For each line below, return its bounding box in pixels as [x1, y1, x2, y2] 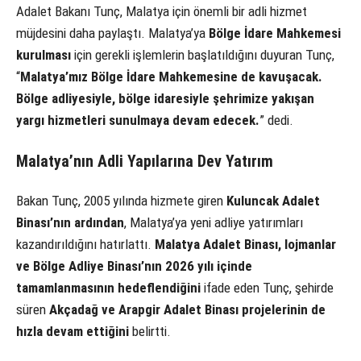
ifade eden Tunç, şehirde [201, 279, 334, 296]
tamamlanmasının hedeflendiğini [16, 279, 201, 296]
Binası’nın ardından [16, 214, 124, 230]
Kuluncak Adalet [226, 192, 320, 209]
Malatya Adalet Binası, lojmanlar [155, 235, 336, 252]
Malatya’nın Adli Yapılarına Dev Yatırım [16, 152, 273, 172]
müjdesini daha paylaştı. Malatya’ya [16, 24, 209, 41]
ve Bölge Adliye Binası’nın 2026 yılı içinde [16, 257, 252, 274]
